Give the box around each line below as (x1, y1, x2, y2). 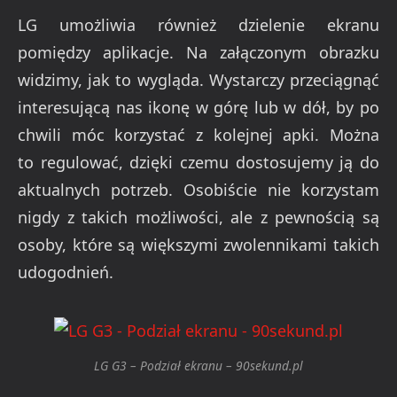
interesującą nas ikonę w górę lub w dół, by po (18, 97, 379, 119)
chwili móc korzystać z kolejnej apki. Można (18, 124, 379, 146)
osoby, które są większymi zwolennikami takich (18, 234, 379, 256)
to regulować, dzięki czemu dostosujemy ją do (18, 152, 379, 174)
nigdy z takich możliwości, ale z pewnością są (18, 206, 379, 229)
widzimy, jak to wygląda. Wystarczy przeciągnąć (18, 69, 379, 91)
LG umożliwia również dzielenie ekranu (18, 14, 379, 36)
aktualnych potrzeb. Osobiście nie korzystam (18, 179, 379, 201)
